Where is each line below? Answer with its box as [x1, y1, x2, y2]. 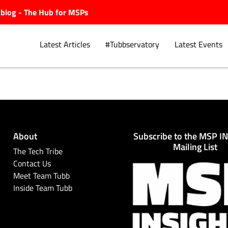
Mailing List [173, 139, 218, 153]
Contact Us [13, 157, 51, 169]
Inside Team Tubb [13, 182, 72, 193]
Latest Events [174, 39, 222, 50]
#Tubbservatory [105, 39, 159, 50]
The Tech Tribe [13, 145, 63, 157]
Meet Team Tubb [13, 169, 70, 181]
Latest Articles [39, 39, 90, 50]
